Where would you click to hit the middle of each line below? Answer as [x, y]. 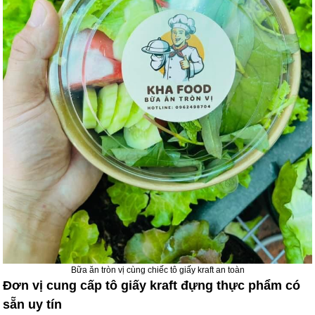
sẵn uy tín [33, 305]
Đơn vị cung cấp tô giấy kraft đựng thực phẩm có [152, 286]
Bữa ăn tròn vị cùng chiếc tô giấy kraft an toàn [157, 270]
